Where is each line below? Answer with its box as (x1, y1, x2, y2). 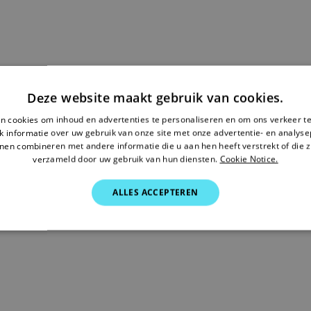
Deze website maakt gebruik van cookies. (27, 89, 284, 106)
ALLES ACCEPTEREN (112, 186, 199, 199)
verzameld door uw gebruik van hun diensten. (33, 153, 218, 165)
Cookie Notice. (219, 153, 278, 165)
